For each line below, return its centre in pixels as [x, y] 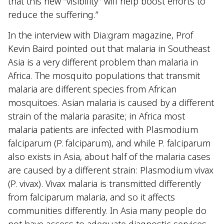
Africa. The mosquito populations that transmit [104, 76]
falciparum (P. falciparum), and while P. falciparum [109, 143]
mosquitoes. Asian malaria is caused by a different [111, 103]
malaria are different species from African [92, 89]
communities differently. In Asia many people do [107, 211]
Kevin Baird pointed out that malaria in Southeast [109, 49]
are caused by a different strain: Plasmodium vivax [111, 170]
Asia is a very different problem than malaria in [103, 62]
